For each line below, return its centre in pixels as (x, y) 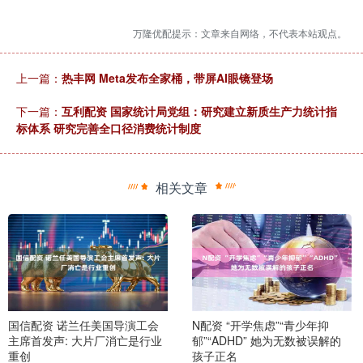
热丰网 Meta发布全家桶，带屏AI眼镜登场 (167, 78)
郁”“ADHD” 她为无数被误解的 (266, 340)
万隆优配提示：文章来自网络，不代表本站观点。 (240, 33)
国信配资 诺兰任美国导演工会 (83, 325)
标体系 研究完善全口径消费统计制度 (109, 128)
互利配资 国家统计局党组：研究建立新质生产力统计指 (199, 111)
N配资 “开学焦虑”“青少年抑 (260, 325)
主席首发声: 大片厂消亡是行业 (85, 340)
